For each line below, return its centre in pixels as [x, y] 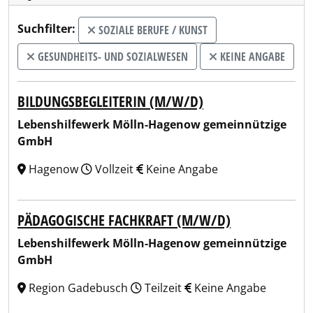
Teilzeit [163, 288]
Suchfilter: [46, 29]
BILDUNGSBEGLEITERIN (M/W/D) [110, 101]
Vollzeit [114, 169]
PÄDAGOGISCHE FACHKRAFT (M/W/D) [124, 220]
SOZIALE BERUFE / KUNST [152, 30]
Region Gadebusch [78, 288]
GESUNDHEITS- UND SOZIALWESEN [111, 57]
